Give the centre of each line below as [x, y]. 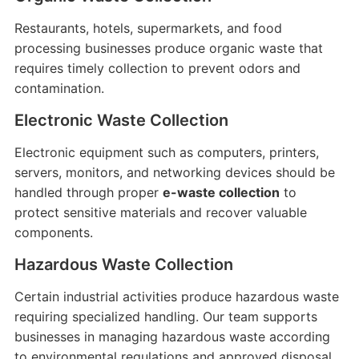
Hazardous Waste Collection [123, 264]
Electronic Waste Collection [121, 120]
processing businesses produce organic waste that [168, 48]
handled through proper [88, 192]
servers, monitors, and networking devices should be [174, 172]
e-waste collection [221, 192]
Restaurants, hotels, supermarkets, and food [148, 28]
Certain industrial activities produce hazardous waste [176, 296]
